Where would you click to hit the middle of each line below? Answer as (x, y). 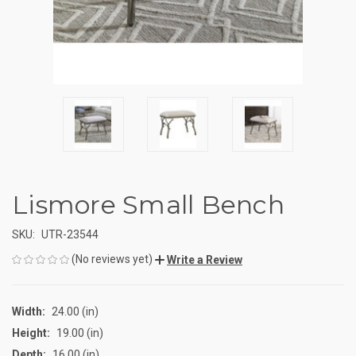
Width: (29, 311)
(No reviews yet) (112, 259)
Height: (31, 333)
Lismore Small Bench (148, 204)
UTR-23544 (70, 234)
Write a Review (205, 259)
